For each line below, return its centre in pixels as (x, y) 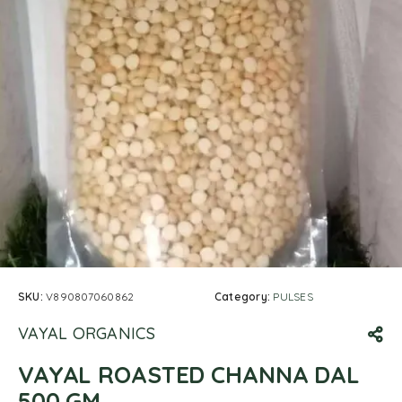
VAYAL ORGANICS (87, 333)
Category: (244, 297)
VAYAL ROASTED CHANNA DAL (189, 375)
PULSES (293, 297)
